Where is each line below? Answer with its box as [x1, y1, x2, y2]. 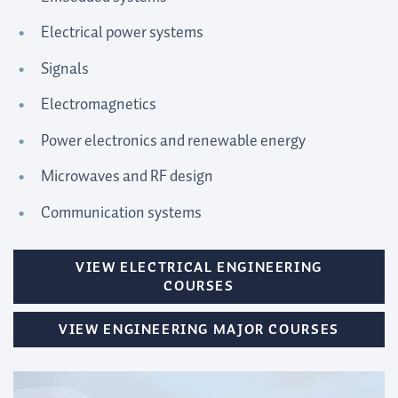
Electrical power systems [40, 20, 203, 46]
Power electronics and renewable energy [40, 128, 306, 154]
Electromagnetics [40, 92, 156, 118]
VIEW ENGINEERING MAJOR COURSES [59, 319, 339, 342]
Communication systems [40, 200, 202, 226]
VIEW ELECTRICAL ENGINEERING [76, 257, 322, 280]
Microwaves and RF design [40, 164, 213, 190]
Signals [40, 56, 89, 82]
